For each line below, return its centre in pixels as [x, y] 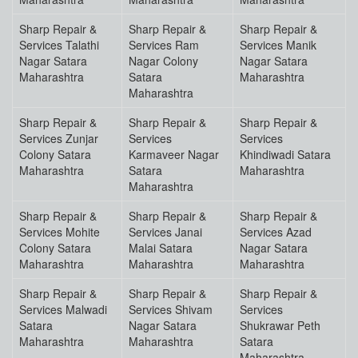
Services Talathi [59, 45]
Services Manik [278, 45]
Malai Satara [161, 248]
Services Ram [164, 45]
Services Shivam [171, 310]
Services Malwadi [63, 310]
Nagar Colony [163, 61]
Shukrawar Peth [280, 326]
